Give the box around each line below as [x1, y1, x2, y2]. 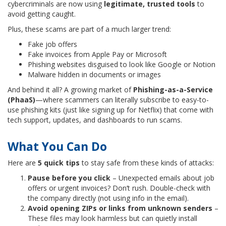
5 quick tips [38, 157, 80, 167]
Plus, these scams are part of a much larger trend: [8, 24, 171, 34]
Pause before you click [28, 173, 110, 183]
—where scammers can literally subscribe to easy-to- [35, 94, 209, 104]
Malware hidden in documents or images [28, 69, 161, 79]
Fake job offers [28, 39, 77, 49]
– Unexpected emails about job [110, 173, 214, 183]
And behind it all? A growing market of [8, 84, 133, 94]
